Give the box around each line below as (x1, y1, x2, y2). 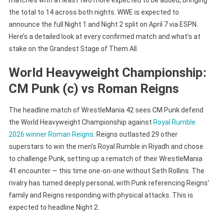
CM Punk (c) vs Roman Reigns (8, 81, 179, 96)
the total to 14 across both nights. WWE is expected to (8, 8, 179, 16)
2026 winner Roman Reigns (8, 130, 93, 138)
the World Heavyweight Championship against (8, 118, 153, 126)
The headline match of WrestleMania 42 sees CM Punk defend (8, 106, 203, 114)
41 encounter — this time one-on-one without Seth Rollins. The (8, 166, 204, 175)
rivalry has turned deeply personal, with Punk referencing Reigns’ (8, 179, 209, 187)
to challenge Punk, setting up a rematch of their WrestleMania (8, 154, 202, 163)
